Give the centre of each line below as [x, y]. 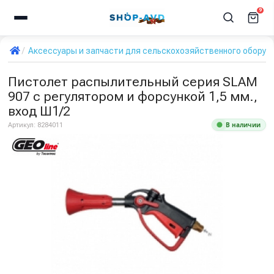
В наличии [243, 125]
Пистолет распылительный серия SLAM [133, 82]
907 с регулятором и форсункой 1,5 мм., [133, 96]
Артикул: [23, 125]
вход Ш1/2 [39, 111]
